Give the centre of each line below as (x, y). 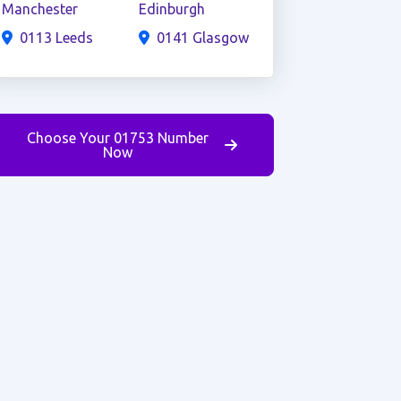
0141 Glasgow (202, 38)
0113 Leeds (56, 38)
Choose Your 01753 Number (118, 138)
